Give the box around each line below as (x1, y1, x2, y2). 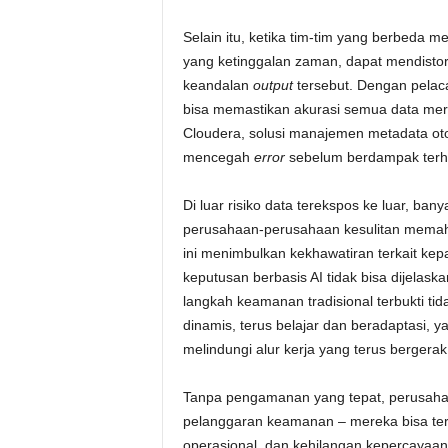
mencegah (182, 149, 254, 165)
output (252, 77, 293, 93)
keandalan (182, 77, 253, 93)
